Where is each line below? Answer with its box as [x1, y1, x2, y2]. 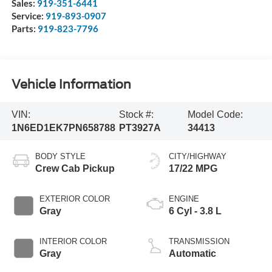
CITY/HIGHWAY [169, 152, 226, 161]
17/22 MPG [169, 163, 217, 174]
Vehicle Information [11, 76, 131, 92]
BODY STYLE [35, 152, 86, 161]
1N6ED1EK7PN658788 [11, 122, 115, 133]
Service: [11, 10, 46, 22]
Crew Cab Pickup [35, 163, 115, 174]
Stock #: [119, 109, 154, 120]
